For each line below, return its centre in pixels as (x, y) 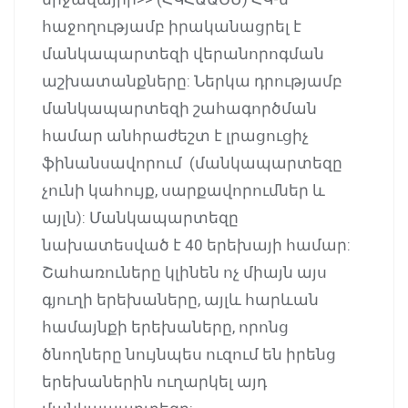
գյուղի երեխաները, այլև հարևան (180, 299)
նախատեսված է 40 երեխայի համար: (196, 245)
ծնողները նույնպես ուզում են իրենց (189, 354)
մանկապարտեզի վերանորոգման (183, 53)
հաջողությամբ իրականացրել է (172, 26)
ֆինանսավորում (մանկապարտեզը (192, 163)
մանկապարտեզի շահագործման (179, 108)
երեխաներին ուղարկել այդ (154, 381)
